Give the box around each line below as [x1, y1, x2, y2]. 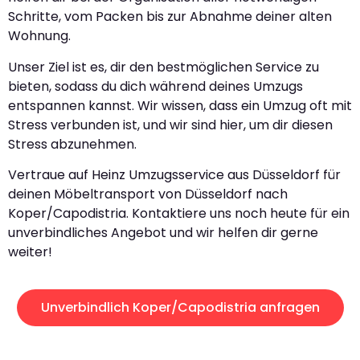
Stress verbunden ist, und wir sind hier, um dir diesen [8, 115, 333, 134]
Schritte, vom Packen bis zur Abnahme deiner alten [8, 7, 332, 27]
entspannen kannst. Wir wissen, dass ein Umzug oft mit [8, 96, 352, 115]
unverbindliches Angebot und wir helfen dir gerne [8, 223, 318, 243]
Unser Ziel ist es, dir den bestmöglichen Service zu [8, 57, 319, 76]
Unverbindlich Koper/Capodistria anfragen [40, 298, 320, 317]
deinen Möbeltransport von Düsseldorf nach [8, 185, 288, 204]
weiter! [8, 243, 52, 262]
